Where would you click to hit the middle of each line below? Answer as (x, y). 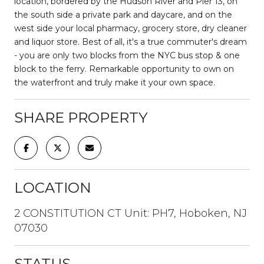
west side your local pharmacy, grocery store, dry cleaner (131, 28)
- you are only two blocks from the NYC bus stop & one (127, 55)
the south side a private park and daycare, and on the (123, 14)
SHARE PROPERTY (81, 117)
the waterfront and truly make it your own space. (115, 82)
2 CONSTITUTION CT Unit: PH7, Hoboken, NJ (131, 213)
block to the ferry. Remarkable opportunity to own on (124, 69)
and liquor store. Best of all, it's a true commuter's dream (131, 42)
